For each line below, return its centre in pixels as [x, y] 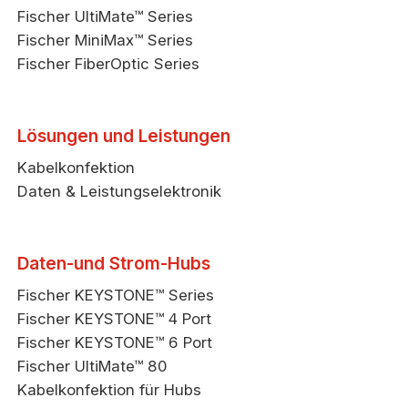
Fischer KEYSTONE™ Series [116, 296]
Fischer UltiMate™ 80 [93, 367]
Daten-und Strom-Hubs [114, 264]
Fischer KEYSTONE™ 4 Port [115, 319]
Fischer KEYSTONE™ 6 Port [115, 343]
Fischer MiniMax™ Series [106, 40]
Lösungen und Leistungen [124, 135]
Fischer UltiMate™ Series [106, 16]
